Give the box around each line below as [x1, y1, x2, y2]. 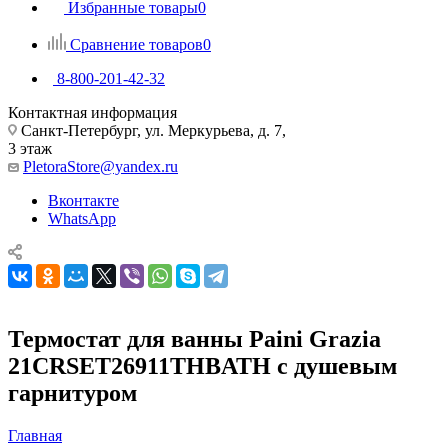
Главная [8, 426, 62, 444]
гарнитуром [8, 379, 137, 406]
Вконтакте [48, 191, 119, 209]
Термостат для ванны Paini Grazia [8, 325, 381, 352]
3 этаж [8, 139, 52, 157]
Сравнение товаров [70, 35, 203, 53]
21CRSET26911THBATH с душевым [8, 352, 397, 379]
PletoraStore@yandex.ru [23, 157, 178, 175]
